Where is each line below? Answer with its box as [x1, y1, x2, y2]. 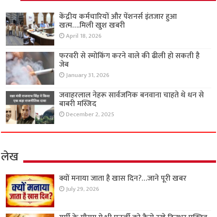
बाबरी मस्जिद [59, 97, 97, 110]
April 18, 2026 [66, 31, 102, 41]
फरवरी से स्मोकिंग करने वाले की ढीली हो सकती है [59, 49, 200, 62]
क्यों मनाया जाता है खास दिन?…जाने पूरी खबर [59, 172, 187, 186]
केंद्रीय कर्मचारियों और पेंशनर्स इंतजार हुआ [59, 10, 177, 23]
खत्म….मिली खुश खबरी [59, 18, 125, 32]
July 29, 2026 [66, 184, 100, 195]
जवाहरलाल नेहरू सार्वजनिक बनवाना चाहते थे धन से [59, 88, 204, 102]
